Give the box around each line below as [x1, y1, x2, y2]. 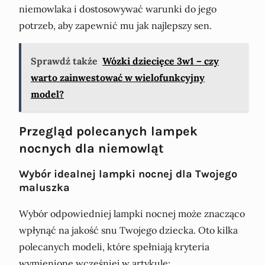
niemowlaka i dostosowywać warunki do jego [19, 2, 216, 15]
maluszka [19, 180, 70, 194]
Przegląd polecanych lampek [19, 123, 198, 138]
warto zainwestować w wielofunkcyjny [31, 71, 205, 83]
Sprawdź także [31, 54, 98, 67]
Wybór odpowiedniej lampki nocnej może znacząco [19, 208, 245, 220]
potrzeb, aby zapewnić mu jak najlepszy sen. [19, 19, 212, 31]
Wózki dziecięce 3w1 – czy [102, 54, 219, 67]
